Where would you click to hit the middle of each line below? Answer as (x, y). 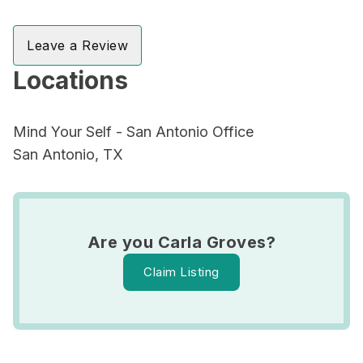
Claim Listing (181, 272)
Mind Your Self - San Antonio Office (133, 132)
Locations (70, 80)
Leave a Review (77, 45)
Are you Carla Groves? (181, 242)
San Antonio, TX (68, 154)
